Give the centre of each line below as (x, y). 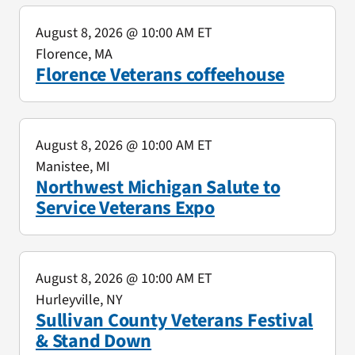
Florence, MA (74, 54)
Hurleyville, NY (79, 300)
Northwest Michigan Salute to (158, 187)
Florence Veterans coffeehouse (160, 74)
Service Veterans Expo (125, 208)
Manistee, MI (73, 166)
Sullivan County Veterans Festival (174, 320)
